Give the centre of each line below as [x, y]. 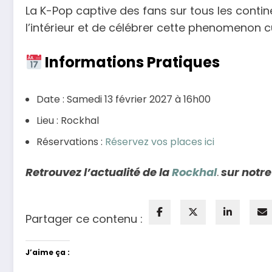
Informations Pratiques [131, 63]
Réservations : [71, 142]
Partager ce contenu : [84, 219]
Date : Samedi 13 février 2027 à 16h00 [124, 100]
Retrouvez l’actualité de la [99, 172]
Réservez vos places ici [160, 142]
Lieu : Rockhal [68, 121]
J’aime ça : [48, 252]
